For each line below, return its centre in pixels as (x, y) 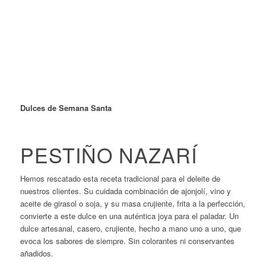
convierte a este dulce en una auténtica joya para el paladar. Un (129, 216)
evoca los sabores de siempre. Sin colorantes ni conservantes (127, 241)
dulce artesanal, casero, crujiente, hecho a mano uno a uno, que (130, 229)
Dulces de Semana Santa (66, 108)
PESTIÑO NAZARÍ (108, 155)
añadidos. (37, 254)
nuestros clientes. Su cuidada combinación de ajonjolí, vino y (125, 191)
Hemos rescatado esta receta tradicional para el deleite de (120, 179)
